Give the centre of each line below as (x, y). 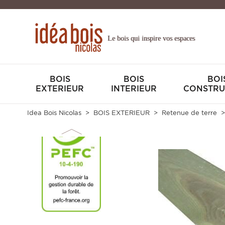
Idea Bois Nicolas (54, 113)
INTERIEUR (134, 89)
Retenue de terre (189, 113)
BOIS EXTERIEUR (121, 113)
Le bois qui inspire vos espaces (151, 38)
